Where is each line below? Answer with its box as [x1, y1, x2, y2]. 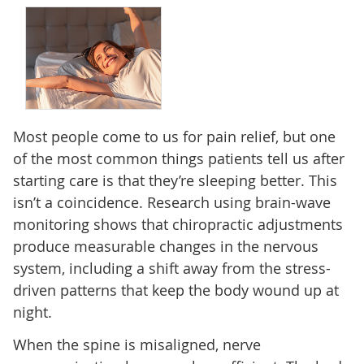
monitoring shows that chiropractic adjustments [12, 214, 343, 234]
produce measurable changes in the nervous [12, 236, 318, 256]
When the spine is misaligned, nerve [12, 334, 261, 354]
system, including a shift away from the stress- [12, 258, 331, 278]
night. [12, 301, 52, 322]
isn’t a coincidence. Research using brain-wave [12, 192, 331, 212]
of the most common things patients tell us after [12, 148, 344, 168]
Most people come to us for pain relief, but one [12, 126, 336, 146]
